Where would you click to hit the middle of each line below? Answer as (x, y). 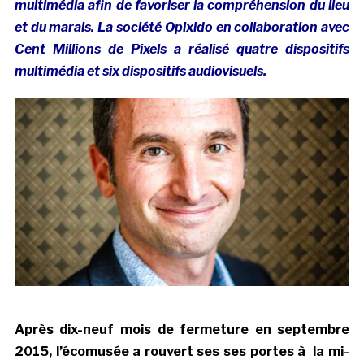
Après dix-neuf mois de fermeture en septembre (182, 330)
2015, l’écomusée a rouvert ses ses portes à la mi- (182, 352)
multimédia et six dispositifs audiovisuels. (140, 71)
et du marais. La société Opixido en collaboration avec (182, 27)
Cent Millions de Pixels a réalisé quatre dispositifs (182, 49)
